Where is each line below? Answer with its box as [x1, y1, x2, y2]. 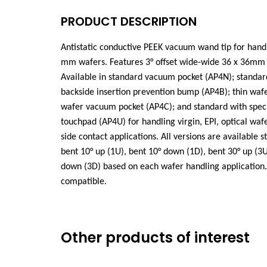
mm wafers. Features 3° [61, 58, 156, 67]
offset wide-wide [156, 58, 219, 67]
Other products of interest [61, 228, 250, 247]
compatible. [61, 177, 107, 187]
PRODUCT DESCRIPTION [61, 13, 197, 30]
